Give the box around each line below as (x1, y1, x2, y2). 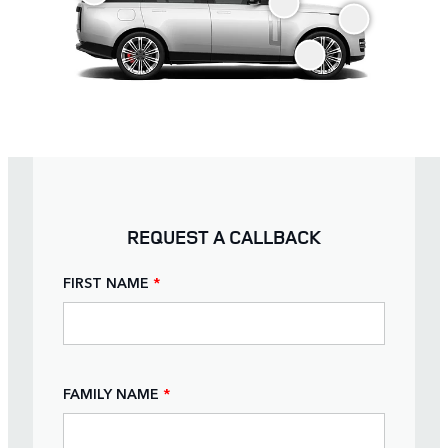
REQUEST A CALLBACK (127, 224, 321, 251)
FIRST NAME (63, 272, 149, 293)
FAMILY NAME (63, 383, 159, 404)
